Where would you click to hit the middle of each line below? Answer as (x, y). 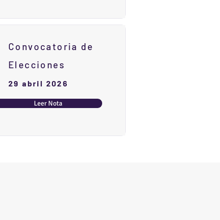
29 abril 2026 (39, 83)
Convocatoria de (51, 47)
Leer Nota (48, 104)
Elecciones (37, 65)
